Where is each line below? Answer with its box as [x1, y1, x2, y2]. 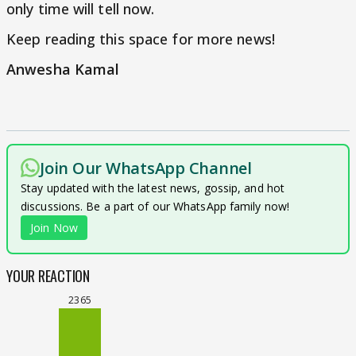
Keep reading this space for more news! [6, 29, 275, 48]
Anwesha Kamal [6, 60, 120, 79]
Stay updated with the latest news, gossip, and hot [21, 180, 285, 195]
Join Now [30, 220, 78, 235]
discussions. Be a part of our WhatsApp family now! [21, 199, 290, 214]
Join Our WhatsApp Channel [40, 157, 252, 179]
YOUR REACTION [6, 265, 90, 286]
